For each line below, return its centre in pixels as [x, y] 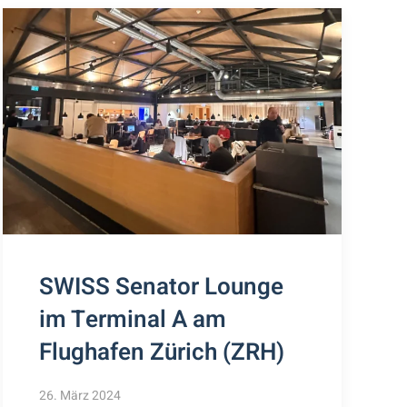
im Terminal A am [132, 319]
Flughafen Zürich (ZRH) [161, 352]
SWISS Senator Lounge [161, 287]
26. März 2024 [79, 395]
